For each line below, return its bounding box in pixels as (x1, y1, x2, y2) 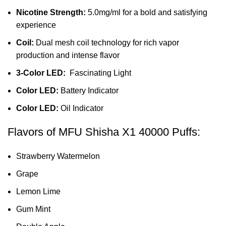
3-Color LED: (16, 68, 66, 77)
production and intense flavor (16, 50, 120, 60)
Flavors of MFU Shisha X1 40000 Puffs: (8, 125, 200, 138)
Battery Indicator (59, 86, 119, 95)
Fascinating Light (66, 68, 131, 77)
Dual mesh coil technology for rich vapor (34, 38, 179, 47)
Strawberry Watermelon (16, 151, 100, 160)
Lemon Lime (16, 187, 61, 196)
